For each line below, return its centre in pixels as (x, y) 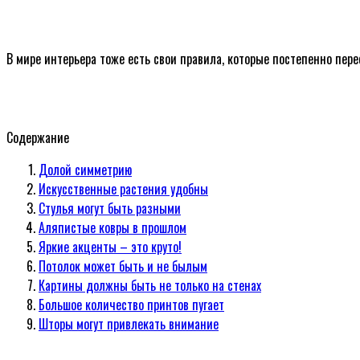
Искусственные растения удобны (123, 188)
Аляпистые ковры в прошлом (112, 227)
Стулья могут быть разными (110, 208)
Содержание (38, 137)
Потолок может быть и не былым (123, 266)
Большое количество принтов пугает (131, 304)
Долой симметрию (85, 169)
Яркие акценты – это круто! (110, 246)
